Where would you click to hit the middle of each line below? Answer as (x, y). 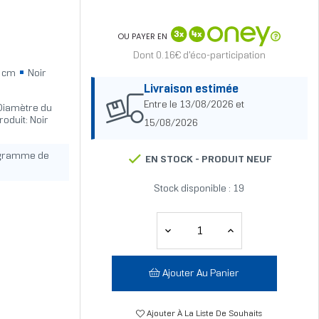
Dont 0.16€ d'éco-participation (199, 56)
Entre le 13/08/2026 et (194, 105)
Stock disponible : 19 (199, 189)
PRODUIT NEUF (237, 160)
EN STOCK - (173, 160)
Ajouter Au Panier (201, 274)
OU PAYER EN (143, 36)
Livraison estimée (191, 90)
